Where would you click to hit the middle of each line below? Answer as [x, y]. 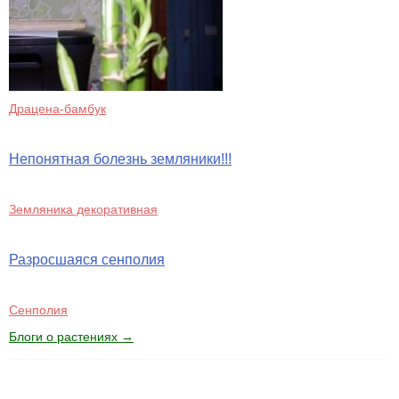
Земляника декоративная [83, 210]
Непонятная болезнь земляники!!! [120, 159]
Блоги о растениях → [71, 337]
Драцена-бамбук [57, 108]
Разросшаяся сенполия [87, 260]
